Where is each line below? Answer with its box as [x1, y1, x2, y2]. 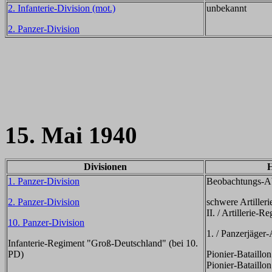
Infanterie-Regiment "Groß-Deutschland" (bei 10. [8, 238, 198, 248]
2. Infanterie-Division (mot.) [8, 3, 115, 13]
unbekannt [206, 3, 246, 13]
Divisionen [84, 161, 127, 172]
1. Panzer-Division [8, 176, 80, 186]
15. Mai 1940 [5, 122, 137, 148]
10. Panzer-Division [8, 217, 84, 228]
